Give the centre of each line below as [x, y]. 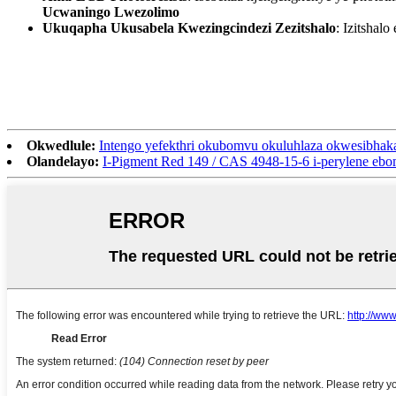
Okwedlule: [61, 145]
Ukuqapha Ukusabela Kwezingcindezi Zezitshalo [189, 28]
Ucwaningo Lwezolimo [111, 12]
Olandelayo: [63, 161]
